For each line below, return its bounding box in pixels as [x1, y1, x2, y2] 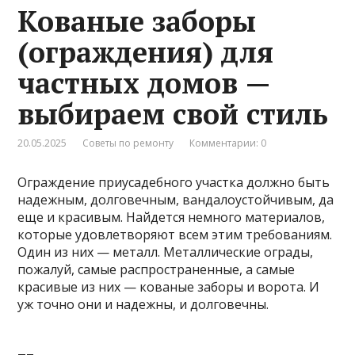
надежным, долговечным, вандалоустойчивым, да [17, 190, 334, 208]
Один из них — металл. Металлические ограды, [17, 242, 314, 261]
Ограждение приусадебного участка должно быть [17, 173, 330, 191]
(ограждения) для [17, 32, 274, 71]
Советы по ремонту [82, 136, 174, 150]
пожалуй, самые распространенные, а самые [17, 260, 296, 278]
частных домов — [17, 63, 271, 101]
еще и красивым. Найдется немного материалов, [17, 208, 326, 226]
